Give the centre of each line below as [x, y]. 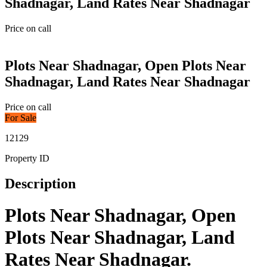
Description [40, 183]
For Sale [21, 117]
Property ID [27, 158]
